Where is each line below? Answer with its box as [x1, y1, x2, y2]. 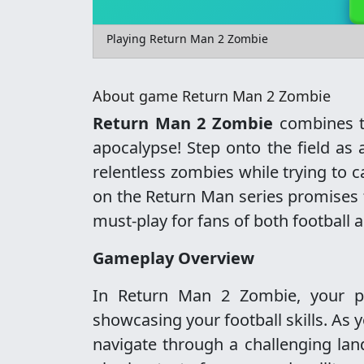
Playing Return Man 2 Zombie [106, 31, 268, 46]
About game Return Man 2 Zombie [93, 86, 331, 106]
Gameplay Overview [93, 247, 254, 269]
